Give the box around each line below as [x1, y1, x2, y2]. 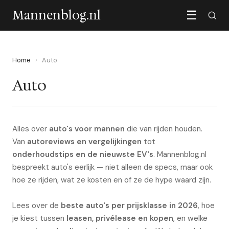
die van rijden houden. [125, 124, 202, 134]
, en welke [173, 213, 208, 223]
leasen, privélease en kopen [66, 213, 173, 223]
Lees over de [12, 200, 61, 211]
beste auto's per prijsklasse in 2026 [61, 200, 198, 211]
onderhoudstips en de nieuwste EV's [12, 149, 153, 159]
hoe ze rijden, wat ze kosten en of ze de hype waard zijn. [12, 175, 211, 185]
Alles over [12, 124, 49, 134]
